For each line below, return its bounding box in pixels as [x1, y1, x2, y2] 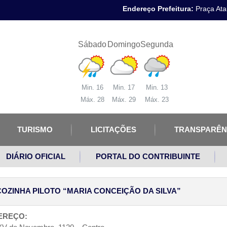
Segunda [140, 40, 174, 49]
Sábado [78, 40, 107, 49]
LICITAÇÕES [91, 125, 137, 134]
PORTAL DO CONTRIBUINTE [96, 152, 200, 161]
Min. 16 [81, 84, 103, 91]
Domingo [107, 40, 141, 49]
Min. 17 [113, 84, 135, 91]
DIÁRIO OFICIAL [6, 152, 65, 161]
